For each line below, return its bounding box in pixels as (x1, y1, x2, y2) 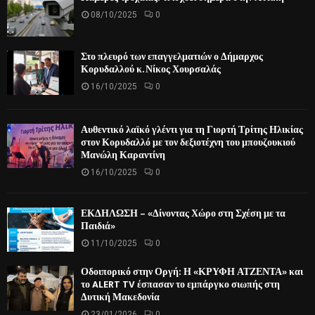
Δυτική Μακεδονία (81, 289, 160, 306)
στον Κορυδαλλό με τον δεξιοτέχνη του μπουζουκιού (81, 134, 295, 150)
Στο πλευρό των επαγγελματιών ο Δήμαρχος (81, 48, 263, 65)
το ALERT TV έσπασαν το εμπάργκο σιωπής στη (81, 276, 280, 293)
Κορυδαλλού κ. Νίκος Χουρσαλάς (81, 60, 221, 77)
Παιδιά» (81, 217, 115, 234)
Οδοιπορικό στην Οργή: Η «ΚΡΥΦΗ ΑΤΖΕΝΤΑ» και (81, 264, 303, 281)
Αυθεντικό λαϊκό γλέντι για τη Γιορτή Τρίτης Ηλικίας (81, 121, 303, 138)
